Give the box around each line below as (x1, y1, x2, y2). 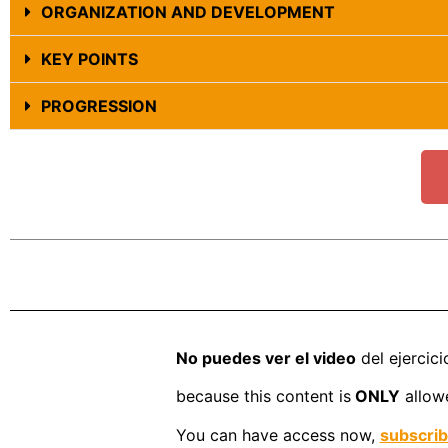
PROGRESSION (41, 96, 157, 116)
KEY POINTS (41, 49, 138, 69)
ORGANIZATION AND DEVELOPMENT (41, 2, 335, 22)
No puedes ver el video (175, 348, 356, 368)
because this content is (175, 386, 351, 407)
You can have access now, (175, 424, 380, 445)
